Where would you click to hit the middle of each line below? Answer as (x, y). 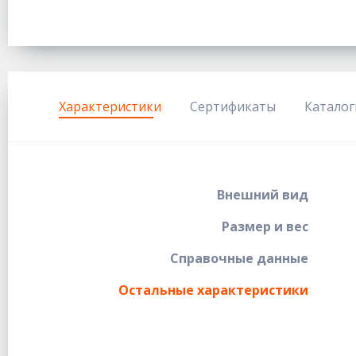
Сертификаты (233, 106)
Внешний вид (263, 194)
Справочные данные (240, 258)
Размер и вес (265, 226)
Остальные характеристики (214, 290)
